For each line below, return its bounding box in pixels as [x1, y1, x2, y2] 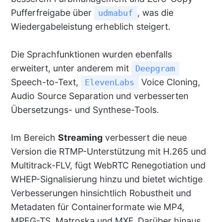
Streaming [57, 132, 103, 143]
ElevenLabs [85, 77, 135, 88]
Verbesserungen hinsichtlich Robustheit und [10, 188, 191, 199]
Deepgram [135, 63, 175, 74]
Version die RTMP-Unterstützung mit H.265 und [10, 146, 206, 157]
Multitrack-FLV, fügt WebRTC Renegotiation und [10, 160, 206, 171]
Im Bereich [10, 132, 58, 143]
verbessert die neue [102, 132, 187, 143]
